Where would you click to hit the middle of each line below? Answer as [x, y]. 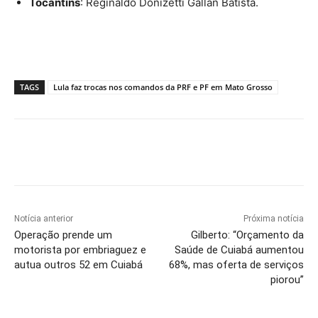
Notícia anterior [44, 219]
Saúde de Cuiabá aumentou [239, 250]
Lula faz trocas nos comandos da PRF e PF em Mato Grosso [163, 87]
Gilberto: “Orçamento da [247, 235]
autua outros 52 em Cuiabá [78, 265]
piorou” [287, 280]
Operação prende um [63, 235]
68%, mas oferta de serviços [236, 265]
